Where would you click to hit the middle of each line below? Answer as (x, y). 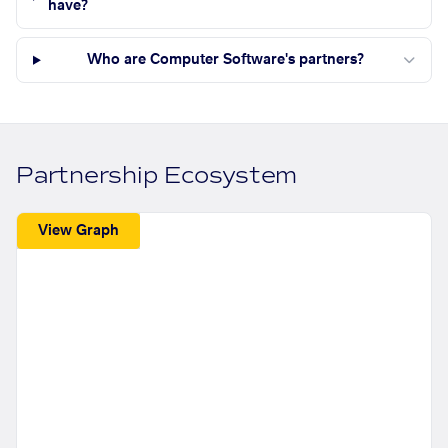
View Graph (79, 230)
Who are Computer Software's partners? (225, 60)
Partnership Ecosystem (157, 176)
